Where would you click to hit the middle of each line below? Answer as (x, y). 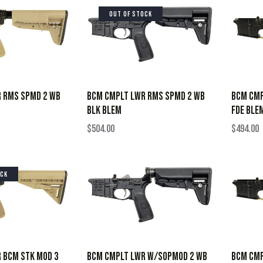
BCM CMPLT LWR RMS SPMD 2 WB (146, 96)
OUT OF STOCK (131, 14)
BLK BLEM (104, 110)
